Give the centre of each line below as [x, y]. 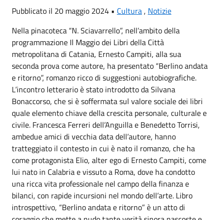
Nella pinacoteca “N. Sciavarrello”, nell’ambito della [96, 30]
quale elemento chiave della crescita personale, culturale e [109, 113]
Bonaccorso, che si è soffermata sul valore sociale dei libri [107, 101]
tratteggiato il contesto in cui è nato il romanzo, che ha [103, 148]
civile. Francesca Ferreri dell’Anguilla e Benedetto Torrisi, [106, 125]
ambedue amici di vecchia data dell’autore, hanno [94, 137]
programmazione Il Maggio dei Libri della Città [88, 42]
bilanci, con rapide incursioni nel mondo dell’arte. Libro [102, 195]
